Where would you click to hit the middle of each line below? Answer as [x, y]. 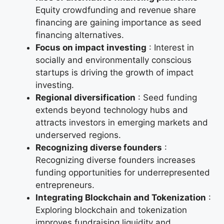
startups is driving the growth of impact [114, 73]
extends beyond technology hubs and [112, 110]
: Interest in [170, 48]
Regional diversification [85, 98]
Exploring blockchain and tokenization [111, 210]
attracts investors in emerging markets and [122, 123]
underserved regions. [78, 135]
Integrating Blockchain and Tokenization [121, 198]
